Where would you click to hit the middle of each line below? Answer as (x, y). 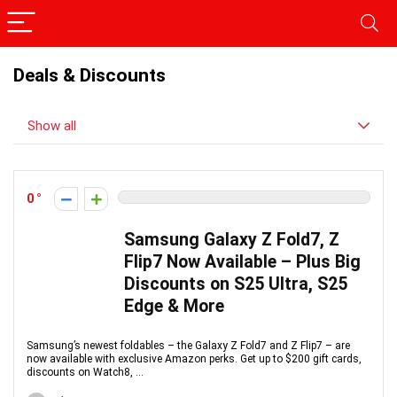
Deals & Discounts (90, 75)
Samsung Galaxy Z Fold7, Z (232, 240)
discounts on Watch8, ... (85, 372)
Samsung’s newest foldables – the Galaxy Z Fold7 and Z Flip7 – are (188, 346)
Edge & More (174, 306)
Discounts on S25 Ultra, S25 (236, 284)
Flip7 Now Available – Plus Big (242, 262)
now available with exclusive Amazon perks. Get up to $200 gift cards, (194, 359)
